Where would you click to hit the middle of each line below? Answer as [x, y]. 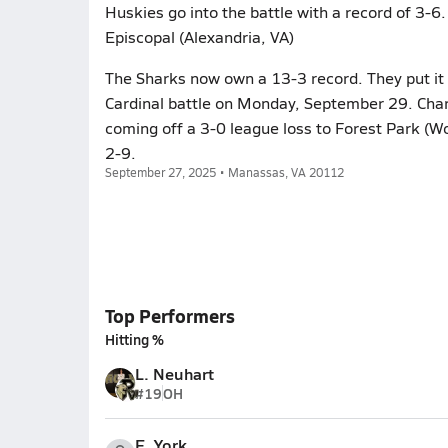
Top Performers [169, 315]
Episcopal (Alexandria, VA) [199, 36]
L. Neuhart [174, 373]
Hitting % [134, 339]
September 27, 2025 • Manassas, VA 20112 [224, 172]
